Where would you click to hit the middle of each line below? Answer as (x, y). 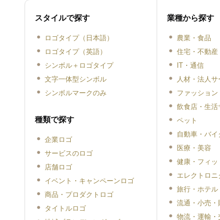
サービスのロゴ (69, 153)
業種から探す (191, 18)
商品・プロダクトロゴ (79, 194)
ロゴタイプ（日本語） (79, 38)
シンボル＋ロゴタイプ (79, 65)
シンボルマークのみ (75, 93)
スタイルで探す (62, 18)
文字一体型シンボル (75, 79)
